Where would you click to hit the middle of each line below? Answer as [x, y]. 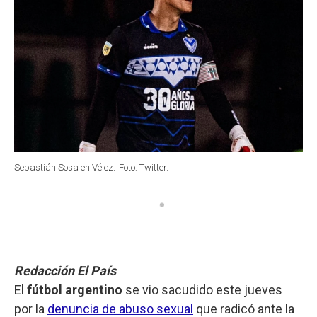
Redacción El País [65, 270]
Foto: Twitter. [144, 167]
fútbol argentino [75, 289]
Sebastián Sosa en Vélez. [65, 167]
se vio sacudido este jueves [202, 289]
